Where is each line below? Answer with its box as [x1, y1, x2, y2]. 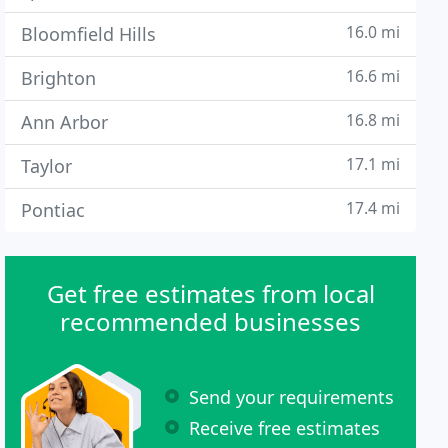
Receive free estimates [189, 415, 381, 440]
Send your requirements [189, 384, 395, 409]
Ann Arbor [21, 110, 109, 134]
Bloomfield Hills [21, 22, 157, 46]
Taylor [21, 154, 73, 178]
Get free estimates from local [46, 277, 375, 310]
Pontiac [21, 198, 86, 222]
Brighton [21, 66, 97, 90]
